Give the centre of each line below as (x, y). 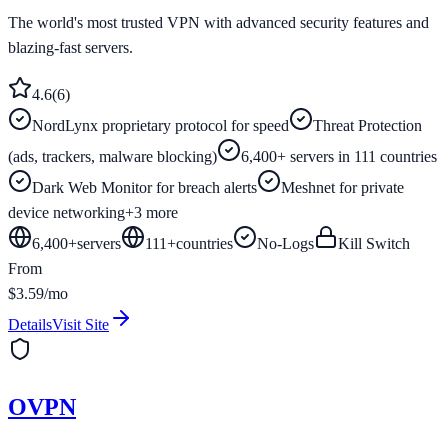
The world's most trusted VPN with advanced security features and (218, 22)
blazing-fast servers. (70, 47)
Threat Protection (367, 125)
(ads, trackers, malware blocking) (112, 156)
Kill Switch (374, 243)
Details (30, 324)
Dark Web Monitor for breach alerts (144, 187)
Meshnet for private (342, 187)
